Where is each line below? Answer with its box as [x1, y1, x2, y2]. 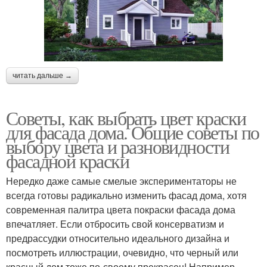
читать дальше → [13, 72, 72, 80]
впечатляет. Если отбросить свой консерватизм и [6, 217, 224, 231]
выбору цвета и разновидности [6, 133, 229, 160]
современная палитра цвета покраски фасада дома [6, 203, 235, 217]
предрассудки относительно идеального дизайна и [6, 231, 229, 246]
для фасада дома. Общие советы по [6, 119, 259, 145]
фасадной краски [6, 148, 129, 174]
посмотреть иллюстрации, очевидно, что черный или [6, 246, 238, 260]
